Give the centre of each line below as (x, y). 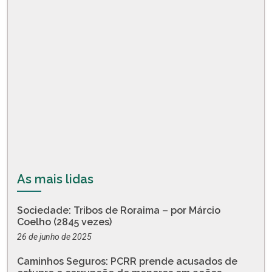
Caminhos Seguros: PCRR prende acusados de (127, 261)
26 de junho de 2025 (54, 236)
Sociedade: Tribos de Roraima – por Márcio (119, 210)
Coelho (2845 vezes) (64, 222)
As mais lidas (55, 179)
